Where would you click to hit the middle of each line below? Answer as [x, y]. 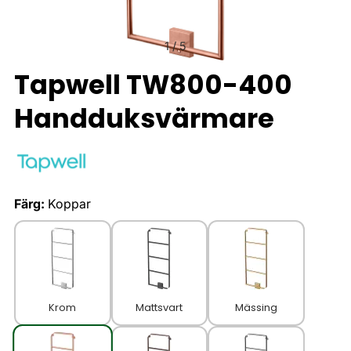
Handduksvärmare [144, 119]
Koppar [69, 204]
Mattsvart [159, 308]
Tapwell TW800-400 [153, 85]
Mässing [256, 308]
